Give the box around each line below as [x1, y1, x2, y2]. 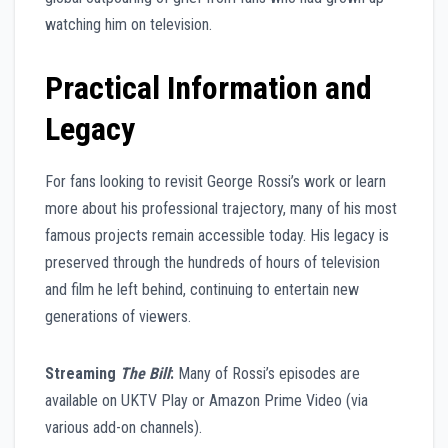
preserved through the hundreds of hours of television [45, 253, 380, 273]
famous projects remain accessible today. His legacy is [45, 226, 389, 246]
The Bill [120, 364, 170, 384]
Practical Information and [45, 69, 372, 108]
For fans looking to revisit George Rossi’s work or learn [45, 172, 386, 192]
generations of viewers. [45, 307, 191, 327]
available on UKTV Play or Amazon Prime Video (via [45, 391, 368, 411]
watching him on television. [45, 15, 212, 35]
